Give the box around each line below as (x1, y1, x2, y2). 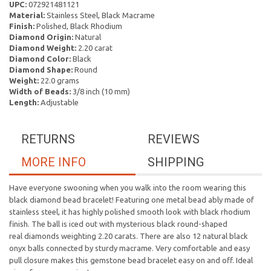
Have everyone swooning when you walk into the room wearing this (9, 183, 246, 192)
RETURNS (21, 132, 75, 146)
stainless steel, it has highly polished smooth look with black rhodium (9, 207, 250, 216)
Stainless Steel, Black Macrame (45, 11, 155, 19)
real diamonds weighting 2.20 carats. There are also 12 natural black (9, 232, 248, 240)
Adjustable (39, 98, 79, 106)
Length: (9, 98, 39, 106)
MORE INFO (21, 155, 86, 169)
